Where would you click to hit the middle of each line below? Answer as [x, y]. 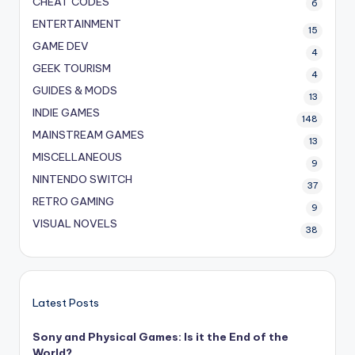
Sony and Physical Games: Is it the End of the [160, 336]
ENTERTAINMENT [77, 24]
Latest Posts [66, 303]
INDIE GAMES [66, 113]
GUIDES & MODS [75, 91]
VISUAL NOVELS [75, 224]
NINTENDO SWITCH [82, 179]
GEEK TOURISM [72, 69]
